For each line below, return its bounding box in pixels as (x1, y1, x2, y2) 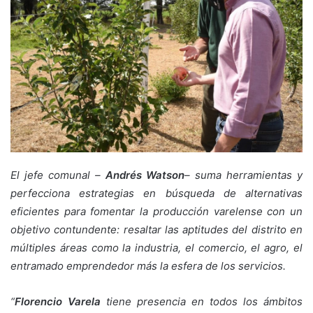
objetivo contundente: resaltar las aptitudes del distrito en (10, 223, 303, 237)
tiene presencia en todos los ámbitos (101, 295, 303, 309)
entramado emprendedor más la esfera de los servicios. (10, 259, 286, 273)
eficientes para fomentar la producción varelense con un (10, 205, 303, 219)
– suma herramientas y (184, 168, 303, 182)
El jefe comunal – (10, 168, 105, 182)
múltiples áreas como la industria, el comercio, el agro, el (10, 241, 303, 255)
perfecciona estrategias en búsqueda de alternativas (10, 187, 303, 201)
